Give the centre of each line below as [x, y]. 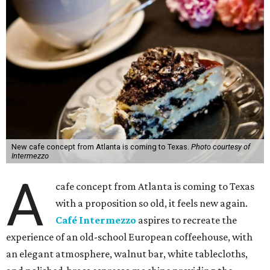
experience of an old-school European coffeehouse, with [129, 237]
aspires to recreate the [187, 220]
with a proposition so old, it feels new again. [152, 203]
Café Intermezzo [96, 220]
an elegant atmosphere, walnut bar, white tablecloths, [127, 254]
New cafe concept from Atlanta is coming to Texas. [101, 147]
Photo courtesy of [220, 147]
